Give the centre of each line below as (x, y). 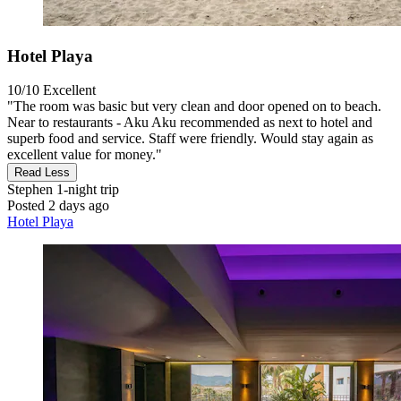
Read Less (42, 173)
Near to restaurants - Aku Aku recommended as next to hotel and (190, 123)
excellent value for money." (85, 155)
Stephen (30, 190)
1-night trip (86, 190)
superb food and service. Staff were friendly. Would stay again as (190, 139)
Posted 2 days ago (58, 206)
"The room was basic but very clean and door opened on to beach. (194, 107)
